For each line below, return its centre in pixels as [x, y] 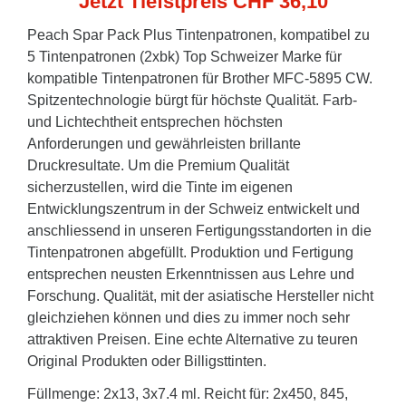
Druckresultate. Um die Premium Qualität [158, 165]
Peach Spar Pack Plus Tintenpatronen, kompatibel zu [198, 35]
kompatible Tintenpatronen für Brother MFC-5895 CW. [200, 78]
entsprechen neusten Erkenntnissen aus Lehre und [191, 274]
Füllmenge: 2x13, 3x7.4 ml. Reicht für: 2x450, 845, [188, 394]
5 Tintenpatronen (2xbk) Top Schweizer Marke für [184, 57]
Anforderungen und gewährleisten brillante [164, 144]
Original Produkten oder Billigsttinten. [147, 361]
